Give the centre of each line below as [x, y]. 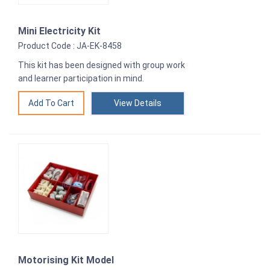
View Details [138, 103]
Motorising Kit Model [66, 260]
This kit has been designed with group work [102, 65]
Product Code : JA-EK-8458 [70, 46]
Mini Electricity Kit [59, 31]
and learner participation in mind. [81, 79]
